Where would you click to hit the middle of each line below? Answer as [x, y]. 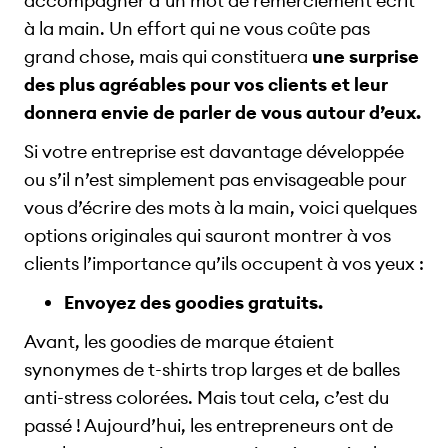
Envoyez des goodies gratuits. [193, 302]
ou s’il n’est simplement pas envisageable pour [215, 180]
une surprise [365, 57]
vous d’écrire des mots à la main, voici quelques [220, 208]
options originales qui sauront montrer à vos [207, 236]
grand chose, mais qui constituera [168, 57]
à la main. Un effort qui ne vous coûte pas [197, 29]
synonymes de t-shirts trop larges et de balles [212, 369]
